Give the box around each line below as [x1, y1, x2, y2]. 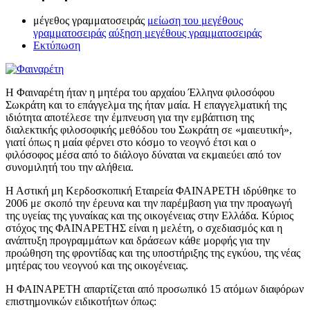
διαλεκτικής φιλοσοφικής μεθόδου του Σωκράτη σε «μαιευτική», [6, 124, 292, 136]
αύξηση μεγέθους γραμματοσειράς [109, 27, 262, 39]
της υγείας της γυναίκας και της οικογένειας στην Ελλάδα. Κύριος [6, 210, 293, 222]
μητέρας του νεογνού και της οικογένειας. [6, 259, 188, 272]
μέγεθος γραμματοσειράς [33, 15, 145, 27]
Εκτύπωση [33, 39, 80, 52]
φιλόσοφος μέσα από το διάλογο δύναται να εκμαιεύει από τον [6, 149, 281, 161]
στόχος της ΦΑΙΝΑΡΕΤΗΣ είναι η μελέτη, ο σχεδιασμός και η [6, 222, 282, 235]
